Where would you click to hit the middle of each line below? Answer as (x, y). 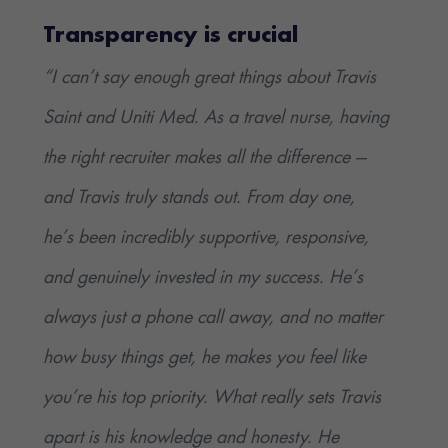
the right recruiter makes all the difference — (205, 158)
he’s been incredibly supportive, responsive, (206, 238)
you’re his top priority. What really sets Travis (212, 398)
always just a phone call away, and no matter (213, 318)
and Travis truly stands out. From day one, (199, 198)
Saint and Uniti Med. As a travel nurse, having (216, 118)
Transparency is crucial (171, 36)
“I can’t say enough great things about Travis (210, 78)
